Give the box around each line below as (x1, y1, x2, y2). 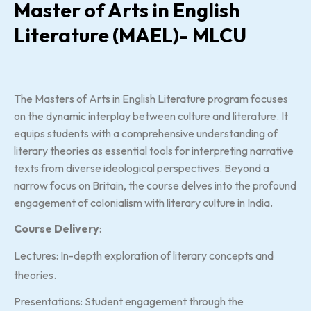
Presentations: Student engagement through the (14, 294, 244, 308)
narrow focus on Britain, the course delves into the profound (14, 178, 296, 192)
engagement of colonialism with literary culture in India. (14, 196, 273, 210)
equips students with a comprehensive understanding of (14, 126, 278, 140)
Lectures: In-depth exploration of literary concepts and (14, 249, 274, 262)
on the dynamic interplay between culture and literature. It (14, 109, 288, 123)
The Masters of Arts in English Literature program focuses (14, 92, 288, 106)
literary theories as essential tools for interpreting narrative (14, 144, 294, 158)
